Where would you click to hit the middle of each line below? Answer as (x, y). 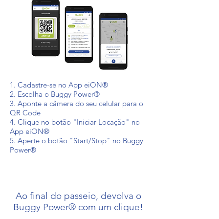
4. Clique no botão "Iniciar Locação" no (75, 122)
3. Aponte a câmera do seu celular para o (77, 103)
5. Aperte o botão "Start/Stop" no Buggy (77, 141)
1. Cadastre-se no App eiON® (59, 85)
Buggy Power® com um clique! (78, 207)
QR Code (25, 113)
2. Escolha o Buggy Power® (55, 94)
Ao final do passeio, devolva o (78, 196)
